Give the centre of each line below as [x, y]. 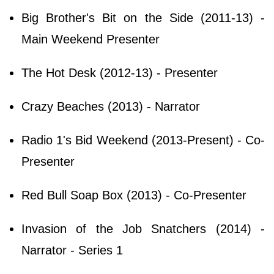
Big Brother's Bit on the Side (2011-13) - [143, 17]
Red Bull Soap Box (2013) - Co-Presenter [134, 195]
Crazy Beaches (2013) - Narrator [111, 106]
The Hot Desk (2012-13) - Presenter [120, 72]
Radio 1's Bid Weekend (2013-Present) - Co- [143, 140]
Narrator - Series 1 [72, 250]
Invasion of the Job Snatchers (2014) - [143, 228]
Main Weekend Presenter [91, 39]
